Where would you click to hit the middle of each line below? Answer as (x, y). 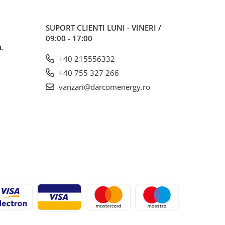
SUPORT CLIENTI (76, 27)
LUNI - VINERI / (134, 27)
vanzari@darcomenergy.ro (103, 87)
